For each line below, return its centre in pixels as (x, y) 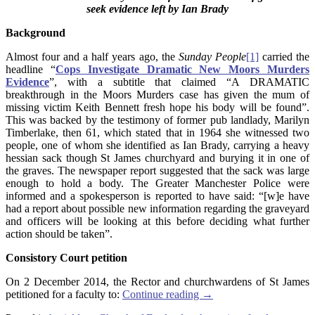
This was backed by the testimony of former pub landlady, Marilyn (157, 120)
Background (36, 32)
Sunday (195, 56)
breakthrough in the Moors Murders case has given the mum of (157, 94)
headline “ (31, 69)
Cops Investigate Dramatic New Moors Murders (182, 69)
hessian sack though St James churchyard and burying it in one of (157, 157)
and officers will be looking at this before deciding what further (157, 221)
